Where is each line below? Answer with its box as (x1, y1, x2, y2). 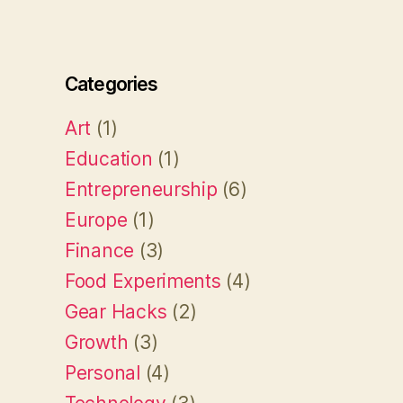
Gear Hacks (65, 300, 167, 323)
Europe (65, 208, 128, 231)
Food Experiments (65, 269, 221, 292)
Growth (65, 330, 129, 354)
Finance (65, 238, 135, 262)
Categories (65, 72, 158, 95)
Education (65, 147, 153, 170)
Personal (65, 361, 140, 384)
